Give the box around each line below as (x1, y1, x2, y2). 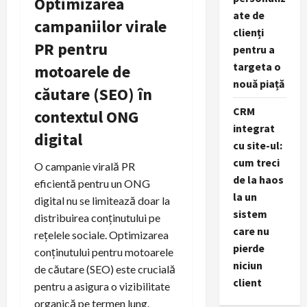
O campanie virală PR (34, 160, 135, 173)
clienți (232, 25, 264, 39)
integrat (232, 121, 275, 135)
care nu (232, 224, 269, 238)
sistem (232, 207, 267, 221)
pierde (232, 241, 265, 255)
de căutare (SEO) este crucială (34, 262, 175, 276)
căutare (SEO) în (34, 84, 152, 106)
